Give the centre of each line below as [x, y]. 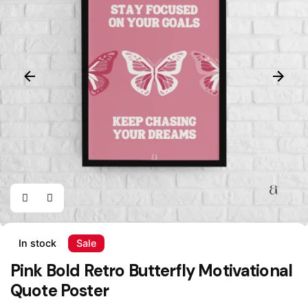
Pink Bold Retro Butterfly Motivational [152, 270]
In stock [37, 243]
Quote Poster [59, 290]
